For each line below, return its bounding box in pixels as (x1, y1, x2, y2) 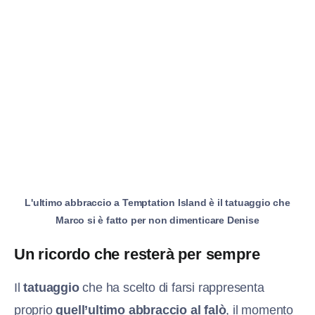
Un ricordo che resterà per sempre (14, 245, 260, 264)
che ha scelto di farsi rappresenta (79, 281, 264, 295)
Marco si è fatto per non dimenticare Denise (56, 214, 259, 226)
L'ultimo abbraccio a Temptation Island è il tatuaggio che (25, 197, 290, 209)
